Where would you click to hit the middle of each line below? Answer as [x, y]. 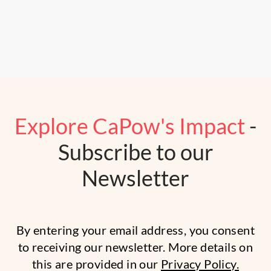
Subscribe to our [135, 152]
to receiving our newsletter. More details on [135, 247]
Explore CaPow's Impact [130, 126]
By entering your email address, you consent [135, 230]
